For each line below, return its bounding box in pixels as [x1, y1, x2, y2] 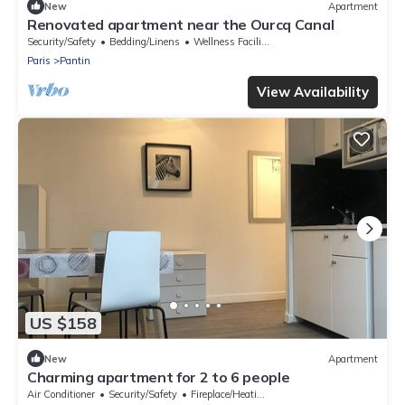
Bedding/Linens [109, 35, 180, 49]
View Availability [257, 83, 369, 101]
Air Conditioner [27, 388, 95, 401]
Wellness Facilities [193, 35, 261, 49]
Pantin [60, 54, 90, 68]
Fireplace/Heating [191, 388, 257, 401]
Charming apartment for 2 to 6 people [27, 368, 290, 387]
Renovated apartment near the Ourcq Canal [27, 15, 334, 34]
